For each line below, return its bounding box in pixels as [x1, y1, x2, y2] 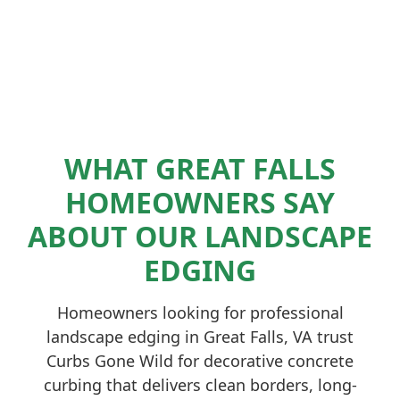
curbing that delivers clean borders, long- [43, 374, 357, 396]
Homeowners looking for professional [56, 302, 344, 323]
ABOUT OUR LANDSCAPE [28, 217, 372, 255]
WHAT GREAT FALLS [64, 149, 336, 187]
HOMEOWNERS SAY [65, 183, 335, 221]
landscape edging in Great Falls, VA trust [46, 326, 354, 347]
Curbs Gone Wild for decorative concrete [46, 350, 354, 371]
